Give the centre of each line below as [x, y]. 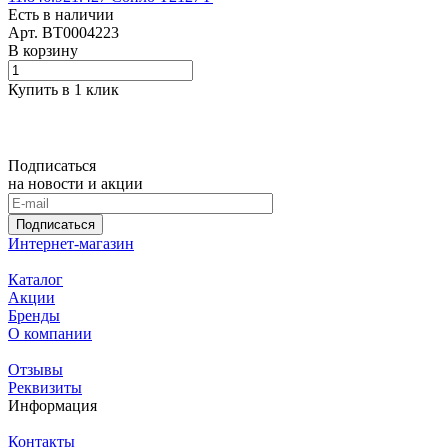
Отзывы [35, 370]
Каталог [35, 280]
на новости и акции [75, 184]
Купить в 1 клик [63, 90]
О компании [50, 334]
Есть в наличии [61, 15]
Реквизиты [45, 388]
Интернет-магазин [71, 244]
